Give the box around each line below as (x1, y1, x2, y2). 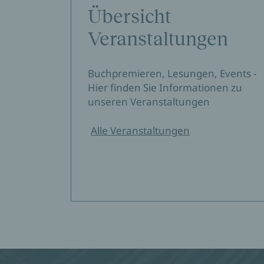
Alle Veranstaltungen (91, 124, 190, 137)
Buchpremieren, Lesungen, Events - (88, 67, 256, 80)
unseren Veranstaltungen (88, 95, 210, 108)
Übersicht (88, 6, 171, 27)
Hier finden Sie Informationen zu (88, 81, 242, 94)
